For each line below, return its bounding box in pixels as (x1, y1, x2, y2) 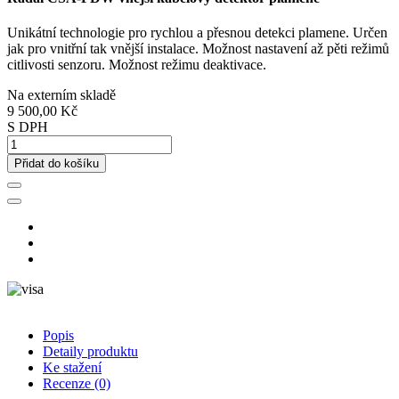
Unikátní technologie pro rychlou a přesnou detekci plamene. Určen (7, 25, 387, 41)
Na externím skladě (7, 87, 116, 103)
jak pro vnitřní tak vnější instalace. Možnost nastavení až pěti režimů (7, 41, 389, 57)
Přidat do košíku (14, 157, 99, 171)
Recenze (43, 376, 91, 392)
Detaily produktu (43, 344, 138, 360)
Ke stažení (43, 360, 102, 376)
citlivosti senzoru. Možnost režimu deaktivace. (7, 57, 266, 73)
